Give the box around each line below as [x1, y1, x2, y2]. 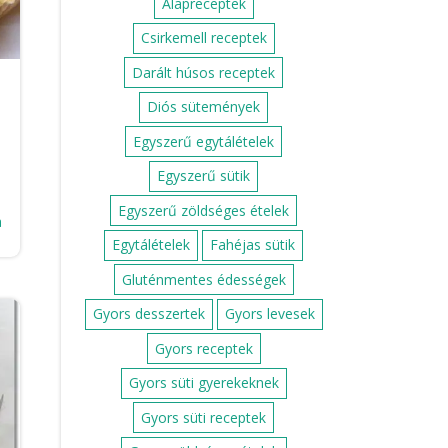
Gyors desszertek [92, 304, 205, 323]
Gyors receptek [154, 338, 253, 358]
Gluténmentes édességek [121, 269, 286, 289]
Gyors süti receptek [141, 407, 266, 427]
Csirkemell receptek [140, 28, 267, 47]
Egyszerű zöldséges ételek [118, 200, 289, 220]
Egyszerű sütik [157, 166, 250, 185]
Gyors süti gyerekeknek [128, 373, 279, 392]
